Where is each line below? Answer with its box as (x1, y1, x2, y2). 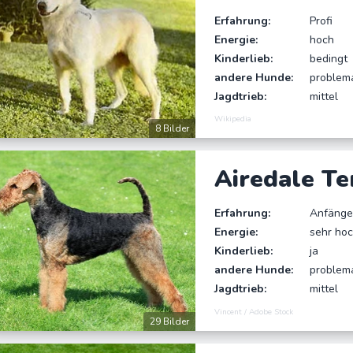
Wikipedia (214, 113, 252, 125)
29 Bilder (150, 314, 190, 328)
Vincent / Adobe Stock (214, 306, 294, 318)
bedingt (309, 50, 347, 66)
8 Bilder (155, 122, 190, 136)
